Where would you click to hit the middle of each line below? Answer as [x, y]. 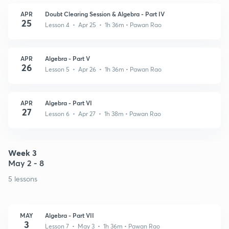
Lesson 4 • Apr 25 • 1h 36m [85, 25]
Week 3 [22, 152]
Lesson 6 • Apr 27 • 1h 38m [85, 113]
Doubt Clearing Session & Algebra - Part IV [105, 14]
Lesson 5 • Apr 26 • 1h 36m [85, 69]
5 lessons [23, 178]
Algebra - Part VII [70, 215]
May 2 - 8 [26, 163]
